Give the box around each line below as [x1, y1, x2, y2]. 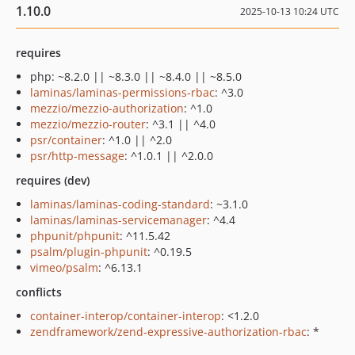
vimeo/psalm [30, 260, 98, 275]
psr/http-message [30, 148, 124, 163]
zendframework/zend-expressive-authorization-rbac [30, 324, 307, 339]
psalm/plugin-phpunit [30, 244, 147, 259]
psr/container [30, 132, 102, 147]
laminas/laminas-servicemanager [30, 212, 207, 227]
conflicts [16, 284, 62, 300]
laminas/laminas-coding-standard [30, 197, 210, 212]
